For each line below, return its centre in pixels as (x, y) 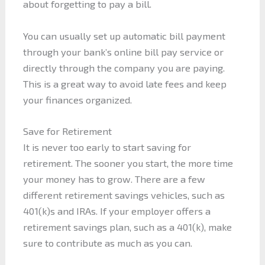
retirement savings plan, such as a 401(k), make (127, 227)
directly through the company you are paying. (124, 67)
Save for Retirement (67, 131)
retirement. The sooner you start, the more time (128, 163)
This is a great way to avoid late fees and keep (125, 83)
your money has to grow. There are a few (114, 179)
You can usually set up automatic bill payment (124, 35)
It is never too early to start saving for (107, 147)
